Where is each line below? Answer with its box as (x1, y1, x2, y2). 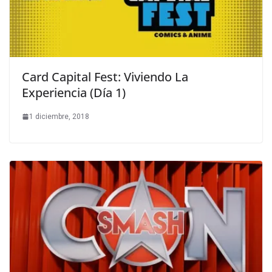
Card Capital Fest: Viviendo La (22, 68, 188, 85)
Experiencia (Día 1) (22, 84, 126, 101)
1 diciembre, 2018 (29, 112, 89, 121)
